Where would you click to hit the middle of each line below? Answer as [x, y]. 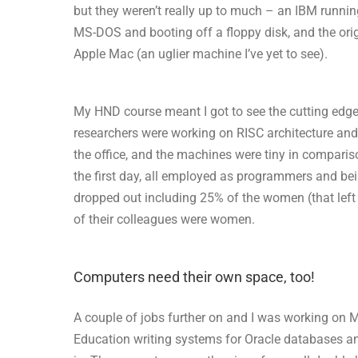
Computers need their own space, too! [194, 276]
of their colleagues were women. [164, 219]
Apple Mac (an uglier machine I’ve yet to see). [201, 54]
